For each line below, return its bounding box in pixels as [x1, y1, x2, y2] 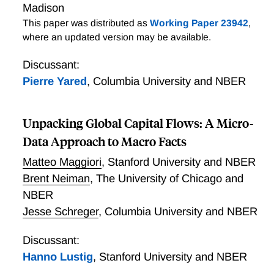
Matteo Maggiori [22, 155, 102, 169]
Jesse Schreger [22, 205, 98, 218]
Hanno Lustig [22, 250, 93, 264]
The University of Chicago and [95, 172, 243, 185]
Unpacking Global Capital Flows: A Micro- [22, 114, 253, 131]
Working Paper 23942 [149, 18, 248, 29]
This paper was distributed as [22, 18, 150, 29]
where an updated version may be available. [22, 32, 211, 43]
